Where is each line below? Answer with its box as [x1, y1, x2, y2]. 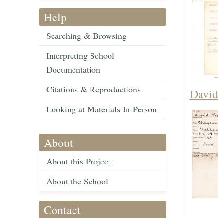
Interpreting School [46, 50, 114, 62]
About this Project [46, 155, 110, 167]
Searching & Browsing [46, 30, 127, 42]
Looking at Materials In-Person [46, 103, 157, 115]
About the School [46, 175, 108, 187]
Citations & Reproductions [46, 83, 141, 95]
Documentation [46, 63, 100, 75]
